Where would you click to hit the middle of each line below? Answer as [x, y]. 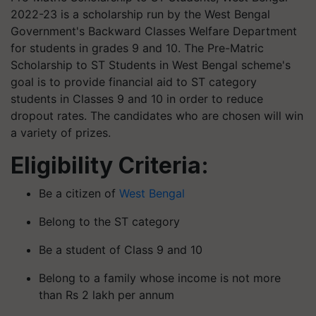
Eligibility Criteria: [110, 165]
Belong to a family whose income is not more [160, 278]
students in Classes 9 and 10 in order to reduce [137, 99]
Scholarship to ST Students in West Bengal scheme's [151, 65]
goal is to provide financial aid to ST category [134, 82]
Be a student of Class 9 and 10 [121, 250]
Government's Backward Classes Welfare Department [154, 31]
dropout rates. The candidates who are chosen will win [157, 116]
